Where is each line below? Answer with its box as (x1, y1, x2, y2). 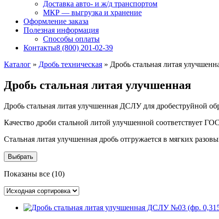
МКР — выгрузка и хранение (43, 8, 142, 17)
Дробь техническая (39, 60, 102, 68)
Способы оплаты (43, 35, 100, 43)
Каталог (4, 60, 31, 68)
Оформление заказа (23, 17, 88, 25)
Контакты (23, 44, 56, 52)
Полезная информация (23, 26, 99, 34)
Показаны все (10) (4, 169, 65, 178)
